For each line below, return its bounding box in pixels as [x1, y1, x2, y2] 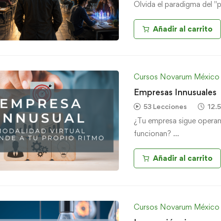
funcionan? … [133, 129, 179, 139]
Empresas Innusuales [133, 87, 217, 98]
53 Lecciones [143, 102, 187, 111]
